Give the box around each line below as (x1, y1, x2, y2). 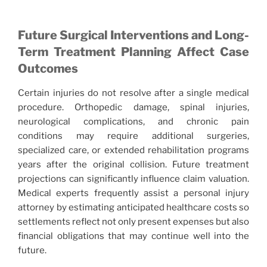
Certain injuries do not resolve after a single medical (18, 87, 249, 98)
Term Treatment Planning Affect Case (18, 44, 249, 59)
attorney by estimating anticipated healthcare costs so (18, 201, 249, 213)
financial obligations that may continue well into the (18, 230, 249, 241)
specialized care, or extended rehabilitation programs (18, 144, 249, 156)
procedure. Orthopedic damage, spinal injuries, (18, 101, 249, 113)
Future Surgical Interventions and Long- (18, 27, 249, 42)
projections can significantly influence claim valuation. (18, 173, 249, 184)
